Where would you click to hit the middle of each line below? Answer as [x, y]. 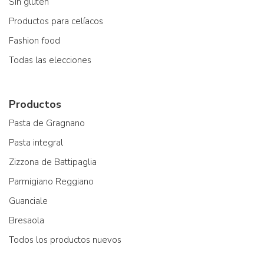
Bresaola [27, 220]
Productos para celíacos [56, 21]
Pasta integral [36, 143]
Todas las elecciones [50, 60]
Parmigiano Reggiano [51, 181]
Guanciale [28, 201]
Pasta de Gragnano [47, 123]
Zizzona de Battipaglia [53, 162]
